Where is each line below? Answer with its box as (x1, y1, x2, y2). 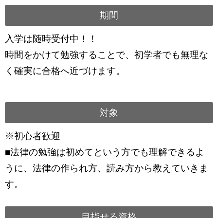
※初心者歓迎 (5, 131, 70, 142)
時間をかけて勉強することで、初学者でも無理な (5, 50, 208, 60)
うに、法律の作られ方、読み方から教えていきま (5, 163, 208, 174)
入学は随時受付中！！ (5, 34, 97, 44)
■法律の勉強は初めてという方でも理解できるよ (5, 147, 204, 158)
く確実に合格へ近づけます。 (5, 66, 125, 76)
